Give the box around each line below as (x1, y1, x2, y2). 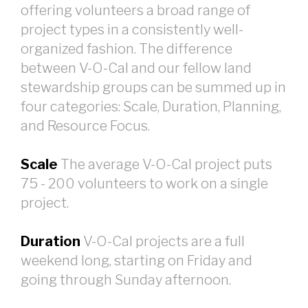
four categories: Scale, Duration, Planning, (21, 98, 281, 115)
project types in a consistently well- (21, 21, 243, 38)
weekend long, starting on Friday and (21, 252, 252, 269)
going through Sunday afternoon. (21, 271, 231, 288)
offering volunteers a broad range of (21, 1, 250, 19)
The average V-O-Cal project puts (58, 155, 272, 173)
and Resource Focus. (21, 117, 150, 134)
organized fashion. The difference (21, 40, 232, 57)
